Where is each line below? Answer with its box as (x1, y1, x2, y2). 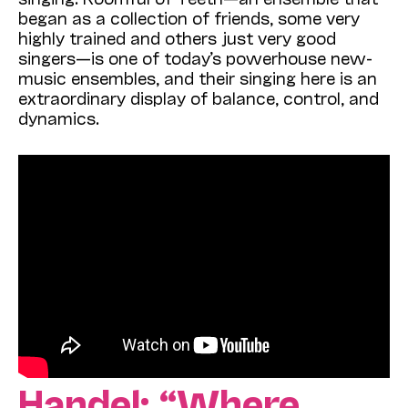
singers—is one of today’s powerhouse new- (18, 47, 372, 68)
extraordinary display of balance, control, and (18, 87, 379, 108)
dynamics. (18, 107, 99, 128)
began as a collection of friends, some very (18, 7, 360, 28)
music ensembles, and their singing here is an (18, 67, 377, 88)
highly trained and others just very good (18, 27, 336, 48)
